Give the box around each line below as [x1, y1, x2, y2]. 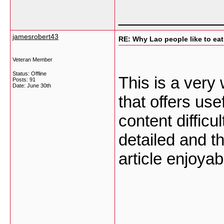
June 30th [27, 82, 51, 88]
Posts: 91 [12, 76, 35, 82]
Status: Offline [12, 70, 46, 76]
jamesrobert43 [12, 32, 58, 40]
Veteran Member [12, 56, 52, 62]
